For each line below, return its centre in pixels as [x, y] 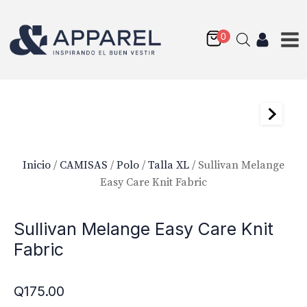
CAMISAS [84, 165]
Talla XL [169, 165]
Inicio [37, 165]
